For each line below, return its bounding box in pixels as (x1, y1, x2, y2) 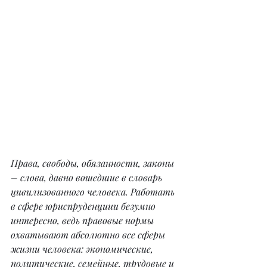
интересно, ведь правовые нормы (11, 214, 156, 227)
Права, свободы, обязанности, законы (11, 157, 176, 170)
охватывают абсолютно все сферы (11, 228, 167, 241)
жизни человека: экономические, (11, 243, 156, 256)
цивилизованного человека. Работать (11, 185, 177, 198)
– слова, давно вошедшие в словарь (11, 171, 164, 184)
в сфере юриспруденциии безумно (11, 200, 158, 213)
